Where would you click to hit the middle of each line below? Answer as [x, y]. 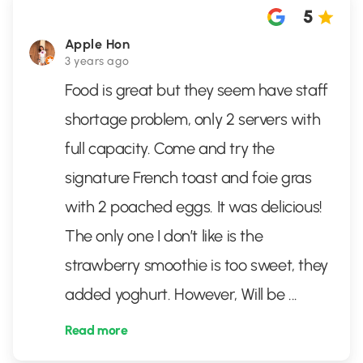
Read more [96, 330]
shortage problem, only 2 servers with [193, 119]
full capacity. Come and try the [170, 148]
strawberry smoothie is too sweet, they [196, 265]
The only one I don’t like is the [164, 236]
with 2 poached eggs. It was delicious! [194, 207]
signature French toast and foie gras [188, 177]
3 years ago [97, 61]
